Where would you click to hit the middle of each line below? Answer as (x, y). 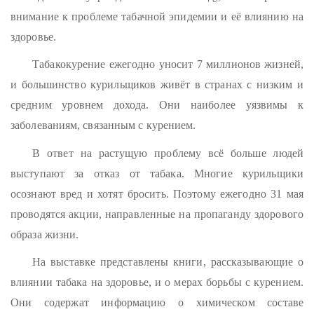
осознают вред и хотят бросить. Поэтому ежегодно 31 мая (157, 193)
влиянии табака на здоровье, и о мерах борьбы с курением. (157, 282)
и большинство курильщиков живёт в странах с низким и (157, 85)
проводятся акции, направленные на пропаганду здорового (157, 214)
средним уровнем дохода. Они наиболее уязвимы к (157, 105)
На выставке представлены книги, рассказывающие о (168, 262)
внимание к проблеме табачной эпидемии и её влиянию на (157, 16)
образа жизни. (45, 234)
